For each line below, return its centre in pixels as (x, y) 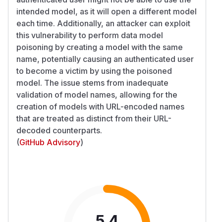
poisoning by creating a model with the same (100, 47)
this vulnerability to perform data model (90, 35)
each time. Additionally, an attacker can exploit (103, 23)
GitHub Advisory (50, 142)
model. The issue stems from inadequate (92, 83)
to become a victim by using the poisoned (94, 71)
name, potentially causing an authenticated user (105, 59)
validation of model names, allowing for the (97, 94)
